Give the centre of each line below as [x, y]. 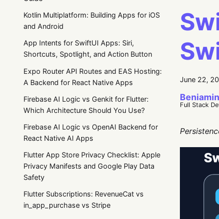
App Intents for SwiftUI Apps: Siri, [79, 43]
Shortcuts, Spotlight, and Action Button [88, 54]
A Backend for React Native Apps [78, 82]
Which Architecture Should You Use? [84, 110]
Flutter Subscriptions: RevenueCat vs [84, 194]
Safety [34, 177]
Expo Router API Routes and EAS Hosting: [93, 71]
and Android [44, 26]
